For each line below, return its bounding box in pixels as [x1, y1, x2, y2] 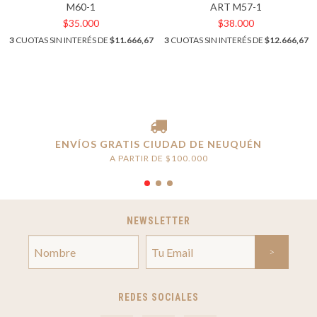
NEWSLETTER [127, 215, 190, 226]
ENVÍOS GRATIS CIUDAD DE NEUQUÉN [55, 138, 262, 150]
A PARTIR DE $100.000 [109, 153, 208, 163]
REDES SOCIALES [118, 292, 199, 303]
